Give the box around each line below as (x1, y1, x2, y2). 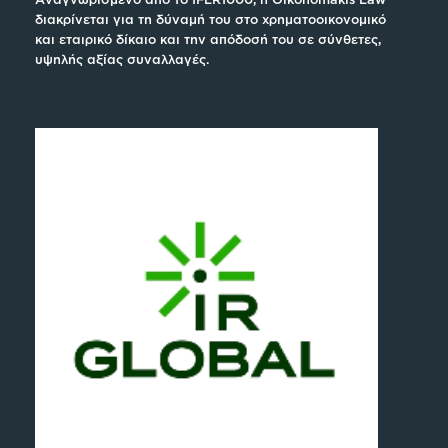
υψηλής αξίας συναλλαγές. (35, 52, 210, 67)
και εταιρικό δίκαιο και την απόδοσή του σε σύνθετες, (35, 32, 382, 47)
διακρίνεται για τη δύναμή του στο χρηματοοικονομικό (35, 12, 387, 27)
